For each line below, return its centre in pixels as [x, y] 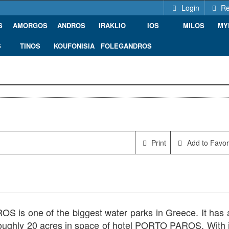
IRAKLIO [112, 25]
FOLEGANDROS [126, 46]
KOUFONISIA [74, 46]
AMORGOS [30, 25]
